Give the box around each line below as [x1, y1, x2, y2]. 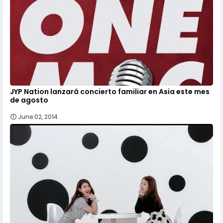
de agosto [10, 95, 48, 105]
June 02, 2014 [18, 112, 58, 121]
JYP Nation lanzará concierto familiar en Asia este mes [10, 86, 210, 97]
